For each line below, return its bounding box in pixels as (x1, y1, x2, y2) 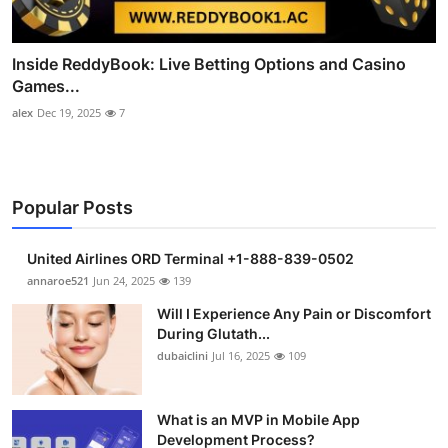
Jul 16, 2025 (212, 348, 270, 364)
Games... (12, 76, 80, 97)
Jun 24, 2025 (93, 273, 155, 289)
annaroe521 (27, 273, 89, 289)
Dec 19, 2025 (37, 105, 101, 121)
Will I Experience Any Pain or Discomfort (157, 305, 431, 323)
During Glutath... (157, 325, 270, 343)
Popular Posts (12, 197, 133, 219)
